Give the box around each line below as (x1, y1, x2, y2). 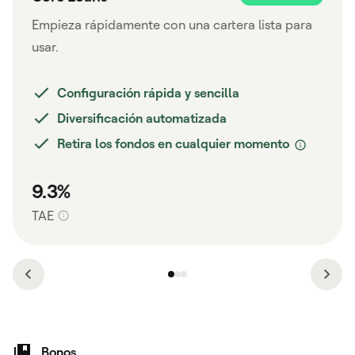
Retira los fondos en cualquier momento (57, 136, 292, 152)
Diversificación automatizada (57, 110, 227, 127)
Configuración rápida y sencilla (57, 85, 239, 101)
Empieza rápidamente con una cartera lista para (32, 17, 312, 33)
